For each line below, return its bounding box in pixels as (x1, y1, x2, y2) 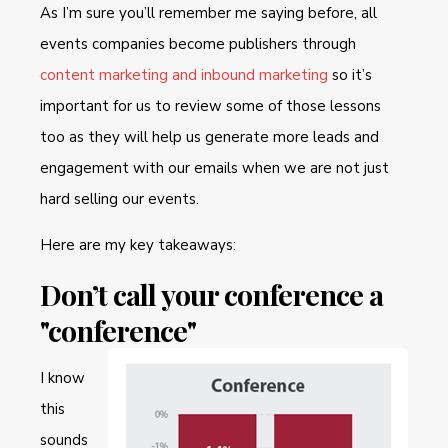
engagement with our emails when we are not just (40, 157, 389, 178)
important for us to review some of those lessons (40, 95, 381, 116)
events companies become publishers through (40, 33, 356, 54)
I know (40, 367, 85, 388)
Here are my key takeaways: (40, 234, 236, 255)
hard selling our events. (40, 188, 199, 209)
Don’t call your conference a (40, 274, 383, 313)
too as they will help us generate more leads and (40, 126, 379, 147)
